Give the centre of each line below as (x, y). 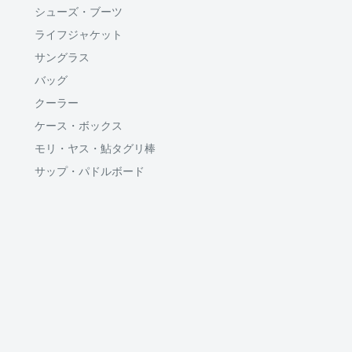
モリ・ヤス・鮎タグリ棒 (95, 148)
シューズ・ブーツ (79, 12)
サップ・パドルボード (90, 171)
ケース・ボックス (79, 126)
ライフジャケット (79, 35)
